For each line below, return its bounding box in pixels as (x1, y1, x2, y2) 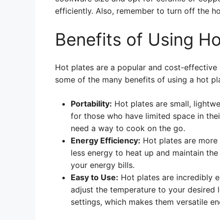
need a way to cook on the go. (71, 123, 185, 133)
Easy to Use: (71, 172, 118, 182)
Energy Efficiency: (71, 136, 140, 145)
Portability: (71, 99, 112, 109)
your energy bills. (71, 160, 135, 170)
